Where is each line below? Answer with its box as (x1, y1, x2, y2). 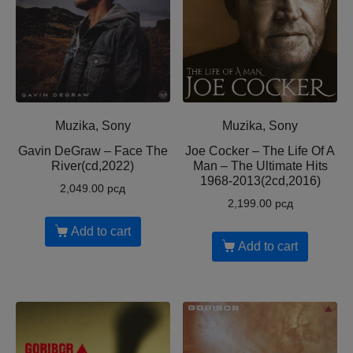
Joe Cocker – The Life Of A (185, 143, 336, 158)
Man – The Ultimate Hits (192, 158, 328, 173)
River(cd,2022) (51, 158, 135, 173)
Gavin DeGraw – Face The (17, 143, 168, 158)
